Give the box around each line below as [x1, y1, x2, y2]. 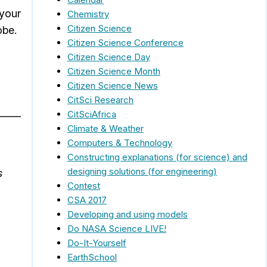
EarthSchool [67, 251, 117, 263]
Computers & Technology [67, 136, 172, 148]
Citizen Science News [67, 79, 158, 91]
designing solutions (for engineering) [67, 165, 217, 177]
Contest [67, 179, 100, 191]
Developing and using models [67, 208, 188, 220]
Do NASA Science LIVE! [67, 222, 166, 234]
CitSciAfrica [67, 108, 116, 120]
